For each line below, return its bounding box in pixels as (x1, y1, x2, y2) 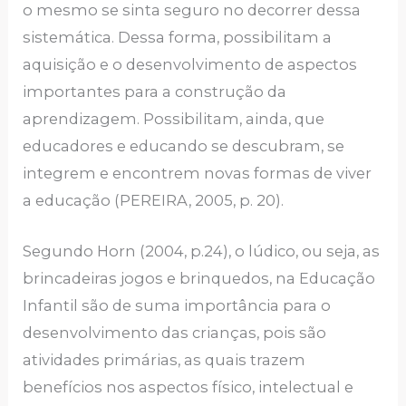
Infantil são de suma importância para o (23, 296, 332, 315)
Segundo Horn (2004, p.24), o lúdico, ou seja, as (23, 242, 381, 261)
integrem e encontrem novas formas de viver (23, 164, 372, 183)
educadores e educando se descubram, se (23, 137, 345, 156)
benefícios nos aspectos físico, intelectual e (23, 378, 354, 397)
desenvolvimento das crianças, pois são (23, 324, 327, 343)
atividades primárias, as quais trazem (23, 351, 306, 370)
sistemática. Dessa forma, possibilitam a (23, 28, 333, 47)
